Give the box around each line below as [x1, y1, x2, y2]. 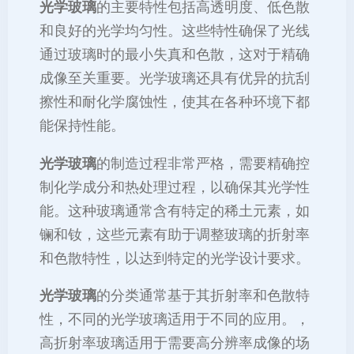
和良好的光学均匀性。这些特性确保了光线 [40, 23, 310, 40]
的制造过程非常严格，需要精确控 [96, 155, 310, 171]
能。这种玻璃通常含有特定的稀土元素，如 [40, 202, 310, 219]
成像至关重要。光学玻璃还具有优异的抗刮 [40, 70, 310, 87]
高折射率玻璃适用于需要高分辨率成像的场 [40, 335, 310, 352]
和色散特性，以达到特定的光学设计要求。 [40, 250, 310, 266]
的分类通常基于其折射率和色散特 [96, 288, 310, 304]
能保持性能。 [40, 118, 125, 134]
